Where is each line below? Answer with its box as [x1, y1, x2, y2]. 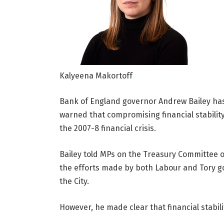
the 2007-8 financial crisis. [59, 123, 156, 133]
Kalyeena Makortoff [59, 70, 132, 80]
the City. [59, 176, 89, 186]
